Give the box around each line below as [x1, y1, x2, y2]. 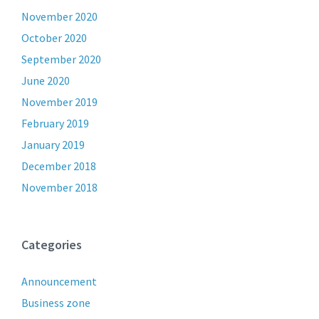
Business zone [21, 296, 90, 310]
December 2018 [21, 159, 96, 173]
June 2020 [21, 73, 70, 88]
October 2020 [21, 31, 87, 45]
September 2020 [21, 52, 101, 66]
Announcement [21, 274, 97, 288]
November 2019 [21, 95, 98, 109]
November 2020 [21, 9, 98, 23]
